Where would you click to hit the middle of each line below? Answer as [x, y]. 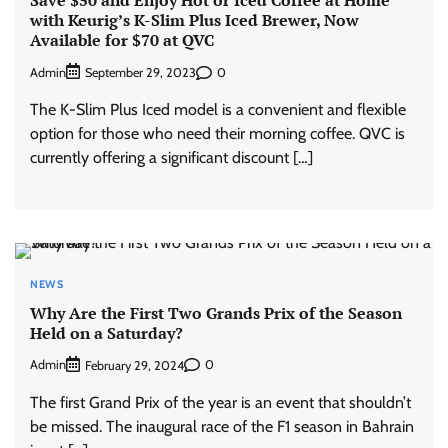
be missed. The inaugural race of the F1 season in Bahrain [222, 426]
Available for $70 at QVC [122, 39]
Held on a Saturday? [106, 332]
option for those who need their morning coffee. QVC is [217, 134]
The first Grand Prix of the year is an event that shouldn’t [220, 402]
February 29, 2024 [134, 365]
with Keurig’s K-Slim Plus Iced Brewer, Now [194, 19]
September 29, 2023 [140, 73]
